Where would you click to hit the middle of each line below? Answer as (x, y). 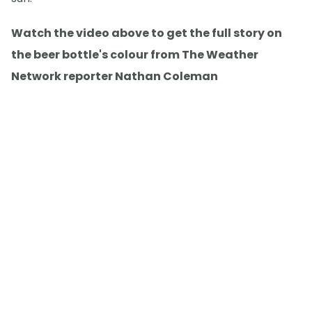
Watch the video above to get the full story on (147, 33)
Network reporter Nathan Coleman (115, 76)
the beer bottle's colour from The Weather (135, 54)
